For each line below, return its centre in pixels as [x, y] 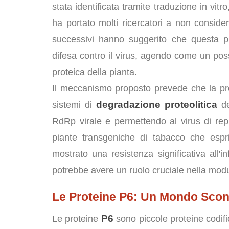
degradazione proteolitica [156, 105]
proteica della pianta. [95, 72]
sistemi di [74, 105]
